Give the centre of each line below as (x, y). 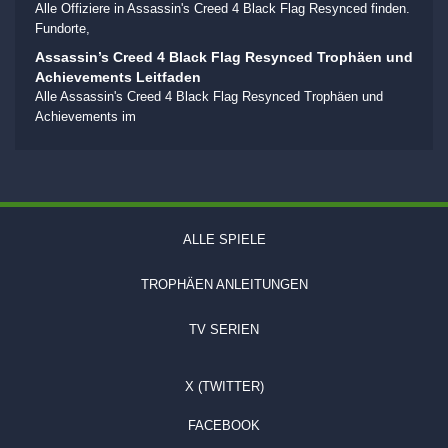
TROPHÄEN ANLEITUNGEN (224, 285)
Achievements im (85, 116)
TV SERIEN (224, 330)
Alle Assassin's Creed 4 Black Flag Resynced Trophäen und (209, 96)
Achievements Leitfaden (118, 76)
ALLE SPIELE (224, 240)
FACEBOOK (224, 426)
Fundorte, (62, 28)
